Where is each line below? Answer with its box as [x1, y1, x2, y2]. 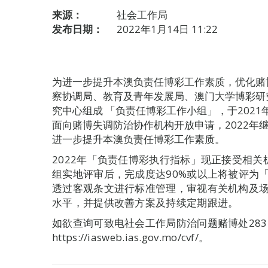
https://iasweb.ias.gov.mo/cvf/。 [52, 230, 209, 244]
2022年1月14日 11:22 [117, 22, 218, 36]
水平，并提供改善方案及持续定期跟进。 [52, 196, 239, 209]
